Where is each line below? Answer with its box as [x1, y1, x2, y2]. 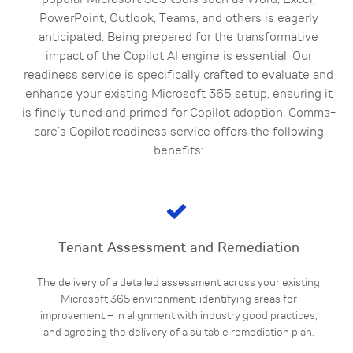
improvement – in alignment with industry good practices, [39, 310, 318, 321]
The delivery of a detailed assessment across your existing [37, 277, 320, 288]
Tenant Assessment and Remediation [58, 241, 299, 255]
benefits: [154, 145, 203, 158]
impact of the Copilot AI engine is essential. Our [45, 50, 312, 63]
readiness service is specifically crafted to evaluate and [24, 69, 333, 82]
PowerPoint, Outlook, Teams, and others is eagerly [39, 13, 318, 25]
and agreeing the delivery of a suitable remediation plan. [43, 327, 314, 338]
